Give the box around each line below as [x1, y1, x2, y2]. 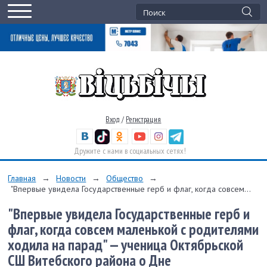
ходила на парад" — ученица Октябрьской [8, 234, 244, 254]
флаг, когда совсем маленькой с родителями [8, 219, 259, 239]
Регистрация [126, 114, 162, 125]
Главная [8, 172, 36, 184]
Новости [56, 172, 86, 184]
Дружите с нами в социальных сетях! [74, 145, 187, 156]
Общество [106, 172, 144, 184]
